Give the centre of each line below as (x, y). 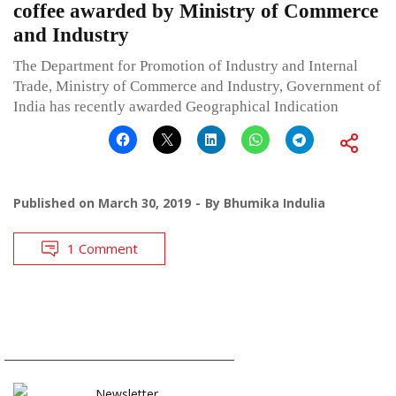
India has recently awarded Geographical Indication (176, 106)
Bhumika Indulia (274, 202)
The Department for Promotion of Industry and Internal (186, 65)
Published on (56, 202)
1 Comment (103, 248)
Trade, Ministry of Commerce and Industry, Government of (197, 86)
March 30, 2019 (145, 202)
